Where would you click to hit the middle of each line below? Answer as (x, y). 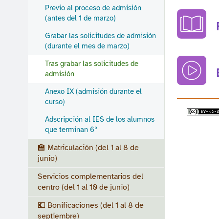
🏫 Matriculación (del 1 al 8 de (88, 148)
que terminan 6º (71, 130)
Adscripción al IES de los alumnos (100, 119)
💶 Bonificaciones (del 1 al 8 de (91, 205)
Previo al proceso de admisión (93, 8)
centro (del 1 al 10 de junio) (84, 187)
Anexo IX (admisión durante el (93, 91)
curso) (55, 102)
